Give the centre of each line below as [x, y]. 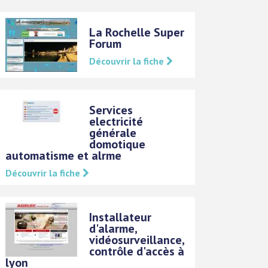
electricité [116, 121]
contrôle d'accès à [137, 251]
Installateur [121, 217]
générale [113, 133]
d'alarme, [113, 228]
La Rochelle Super [137, 32]
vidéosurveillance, [137, 240]
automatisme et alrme [64, 155]
